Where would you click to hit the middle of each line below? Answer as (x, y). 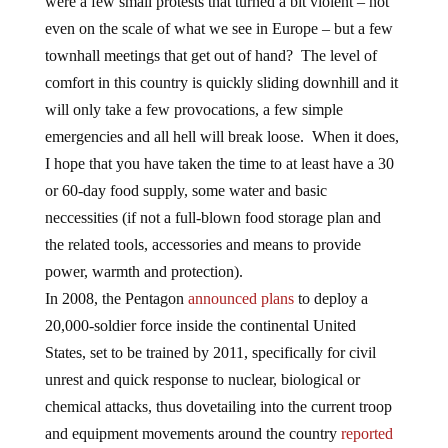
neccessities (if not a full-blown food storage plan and (212, 217)
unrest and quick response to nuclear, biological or (202, 379)
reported (366, 433)
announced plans (240, 298)
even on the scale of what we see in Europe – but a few (218, 28)
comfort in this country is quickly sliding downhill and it (221, 82)
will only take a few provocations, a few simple (193, 109)
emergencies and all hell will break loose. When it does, (221, 136)
